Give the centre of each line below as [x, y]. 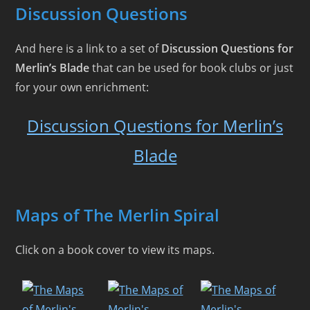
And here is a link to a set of [89, 48]
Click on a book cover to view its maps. [115, 250]
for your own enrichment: [82, 87]
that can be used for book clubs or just [192, 68]
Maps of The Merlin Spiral [118, 215]
